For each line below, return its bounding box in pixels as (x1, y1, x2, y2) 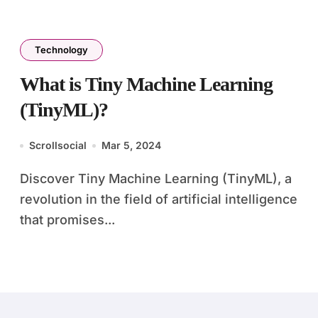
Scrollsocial (29, 139, 87, 151)
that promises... (20, 212, 115, 227)
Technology (35, 44, 88, 55)
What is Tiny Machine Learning (20, 73, 273, 95)
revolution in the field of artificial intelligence (20, 192, 297, 207)
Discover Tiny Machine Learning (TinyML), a (20, 171, 29, 186)
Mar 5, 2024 (102, 139, 161, 151)
